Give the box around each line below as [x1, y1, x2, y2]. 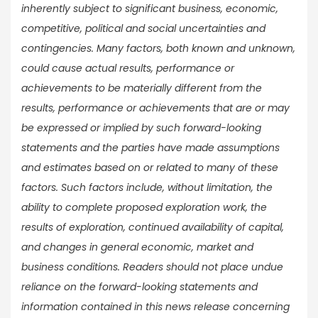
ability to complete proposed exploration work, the [21, 200, 267, 215]
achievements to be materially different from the [21, 81, 262, 96]
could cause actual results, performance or [21, 61, 234, 76]
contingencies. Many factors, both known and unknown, [21, 41, 295, 56]
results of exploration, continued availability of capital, [21, 220, 284, 235]
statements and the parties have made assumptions [21, 141, 280, 155]
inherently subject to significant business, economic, [21, 1, 278, 16]
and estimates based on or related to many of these [21, 160, 278, 175]
